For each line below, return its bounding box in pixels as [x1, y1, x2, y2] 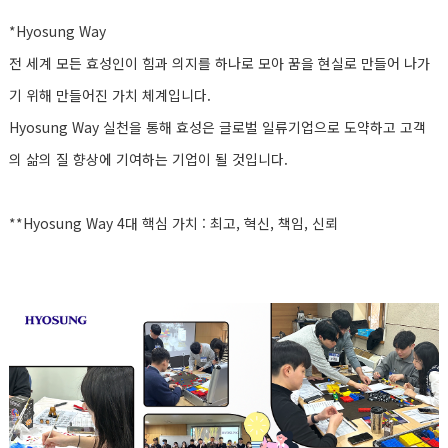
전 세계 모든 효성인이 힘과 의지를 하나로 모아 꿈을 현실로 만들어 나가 [9, 53, 430, 73]
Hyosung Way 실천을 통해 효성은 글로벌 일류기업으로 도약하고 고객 [9, 117, 426, 137]
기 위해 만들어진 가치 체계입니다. [9, 85, 211, 105]
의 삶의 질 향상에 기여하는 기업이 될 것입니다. [9, 149, 288, 169]
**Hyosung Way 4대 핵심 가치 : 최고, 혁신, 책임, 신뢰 [9, 213, 338, 233]
